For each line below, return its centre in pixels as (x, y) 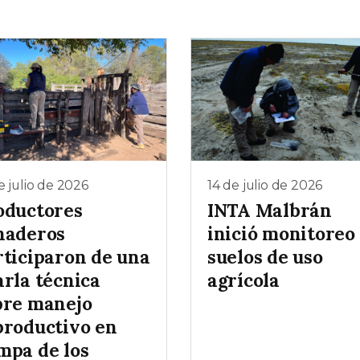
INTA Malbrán (270, 211)
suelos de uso (265, 257)
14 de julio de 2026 (265, 185)
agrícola (243, 280)
